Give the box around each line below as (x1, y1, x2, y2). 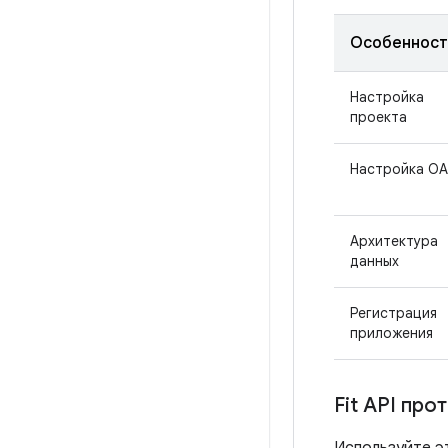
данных (350, 252, 399, 270)
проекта (350, 108, 407, 126)
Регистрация (350, 304, 437, 322)
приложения (350, 324, 433, 342)
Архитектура (350, 232, 438, 250)
